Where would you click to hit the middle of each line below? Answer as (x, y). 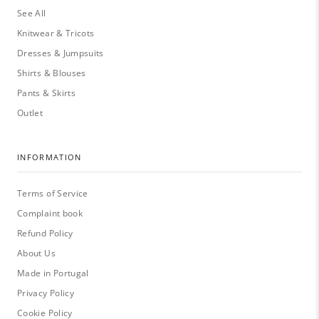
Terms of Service (53, 194)
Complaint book (50, 214)
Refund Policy (45, 234)
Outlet (30, 113)
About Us (36, 253)
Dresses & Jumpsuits (61, 53)
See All (32, 14)
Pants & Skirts (47, 93)
